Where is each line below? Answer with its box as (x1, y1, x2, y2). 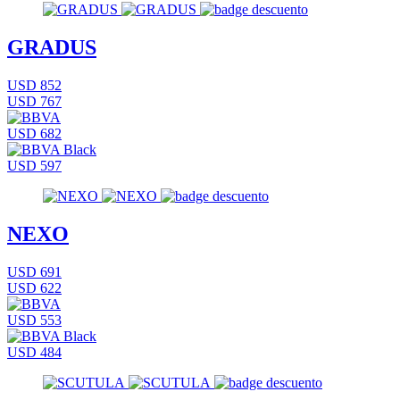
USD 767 (7, 93, 62, 109)
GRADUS (7, 35, 96, 59)
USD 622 (7, 279, 62, 296)
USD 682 (7, 125, 62, 141)
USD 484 (7, 344, 62, 360)
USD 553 (7, 312, 62, 328)
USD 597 (7, 157, 62, 173)
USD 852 (7, 77, 62, 93)
